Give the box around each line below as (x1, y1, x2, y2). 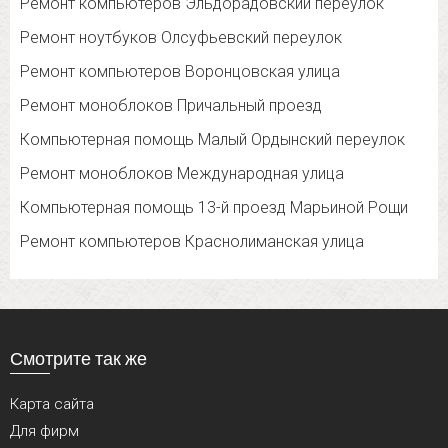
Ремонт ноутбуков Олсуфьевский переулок (20, 28, 342, 48)
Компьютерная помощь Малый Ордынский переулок (20, 130, 405, 150)
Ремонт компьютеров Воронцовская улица (20, 62, 340, 82)
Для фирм (10, 422, 79, 441)
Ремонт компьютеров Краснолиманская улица (20, 232, 364, 252)
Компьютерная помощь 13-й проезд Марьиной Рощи (20, 198, 408, 218)
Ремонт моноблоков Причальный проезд (20, 96, 322, 116)
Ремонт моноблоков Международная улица (20, 164, 344, 184)
